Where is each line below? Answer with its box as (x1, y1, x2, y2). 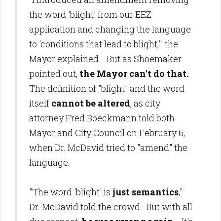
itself (29, 97, 51, 109)
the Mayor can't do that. (79, 68, 188, 79)
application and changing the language (29, 23, 191, 35)
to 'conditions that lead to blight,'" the (29, 38, 178, 50)
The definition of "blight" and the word (29, 82, 184, 94)
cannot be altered (51, 97, 130, 109)
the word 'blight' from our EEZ (29, 8, 151, 20)
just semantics (112, 186, 179, 198)
